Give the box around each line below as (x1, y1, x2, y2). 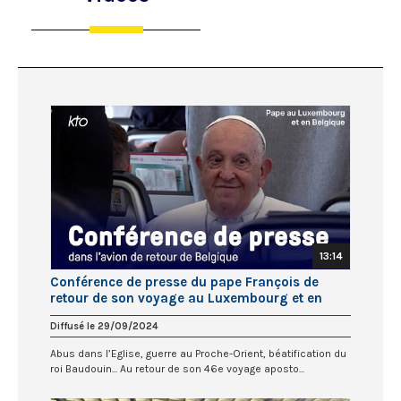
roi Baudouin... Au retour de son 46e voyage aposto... (50, 362, 304, 375)
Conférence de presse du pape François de (50, 273, 319, 290)
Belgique (50, 305, 105, 322)
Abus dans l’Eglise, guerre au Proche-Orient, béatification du (50, 346, 346, 360)
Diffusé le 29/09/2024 (50, 320, 158, 332)
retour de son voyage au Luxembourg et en (50, 289, 322, 306)
